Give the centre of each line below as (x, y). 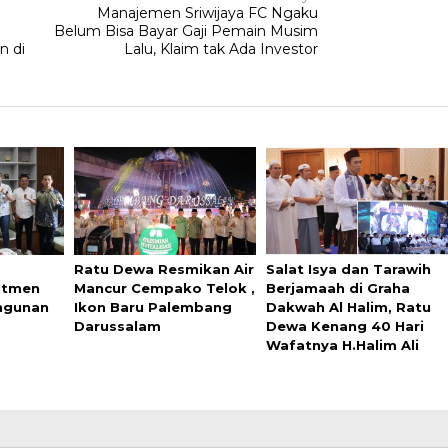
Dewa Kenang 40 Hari (345, 326)
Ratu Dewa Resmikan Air (163, 269)
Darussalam (117, 326)
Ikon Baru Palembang (152, 307)
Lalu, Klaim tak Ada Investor (221, 49)
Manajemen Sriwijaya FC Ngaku (208, 13)
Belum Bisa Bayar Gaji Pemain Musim (186, 31)
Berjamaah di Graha (338, 288)
